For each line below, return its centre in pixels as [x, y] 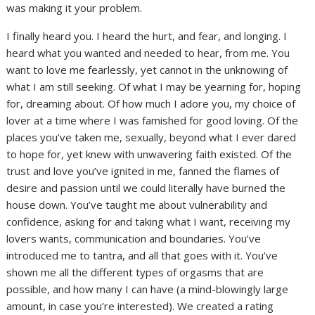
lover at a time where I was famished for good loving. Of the [153, 121]
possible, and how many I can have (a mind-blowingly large [148, 289]
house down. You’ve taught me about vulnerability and [137, 205]
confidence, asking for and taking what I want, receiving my [149, 222]
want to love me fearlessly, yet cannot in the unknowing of [147, 70]
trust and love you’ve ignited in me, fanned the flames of [143, 171]
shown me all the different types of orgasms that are [135, 272]
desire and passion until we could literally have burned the [146, 188]
